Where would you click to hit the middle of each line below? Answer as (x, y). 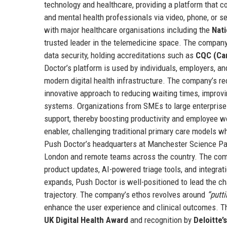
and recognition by (161, 220)
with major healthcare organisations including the (128, 30)
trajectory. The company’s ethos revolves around (126, 194)
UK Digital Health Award (86, 220)
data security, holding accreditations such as (120, 55)
